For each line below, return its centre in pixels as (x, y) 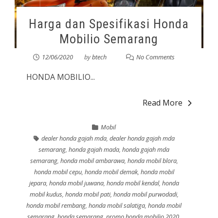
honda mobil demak (111, 172)
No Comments (156, 57)
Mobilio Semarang (109, 39)
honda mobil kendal (133, 183)
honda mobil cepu (58, 172)
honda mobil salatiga (117, 205)
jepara (37, 183)
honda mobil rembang (56, 205)
